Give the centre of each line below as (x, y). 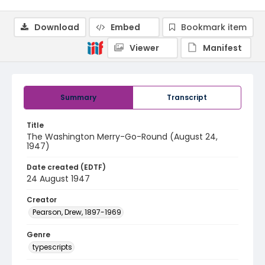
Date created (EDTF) (66, 167)
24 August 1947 (58, 179)
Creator (42, 200)
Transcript (187, 97)
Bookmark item (214, 27)
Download (57, 27)
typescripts (52, 247)
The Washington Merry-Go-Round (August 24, (122, 137)
